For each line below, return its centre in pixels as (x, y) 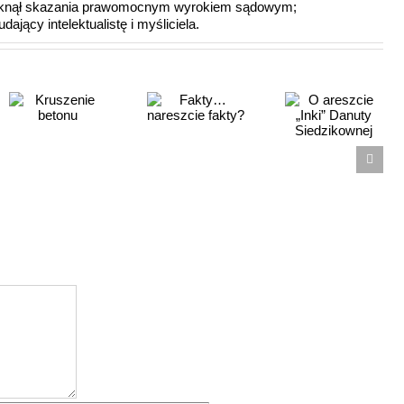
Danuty (236, 160)
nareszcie (98, 143)
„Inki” (235, 142)
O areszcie (235, 124)
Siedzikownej (239, 178)
